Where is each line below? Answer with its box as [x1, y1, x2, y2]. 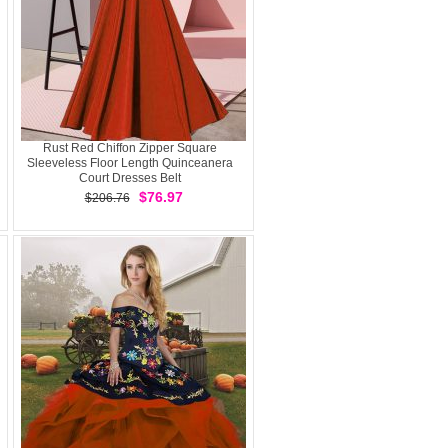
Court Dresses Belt [79, 171, 181, 185]
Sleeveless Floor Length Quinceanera [27, 156, 233, 170]
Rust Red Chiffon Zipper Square [43, 141, 217, 155]
